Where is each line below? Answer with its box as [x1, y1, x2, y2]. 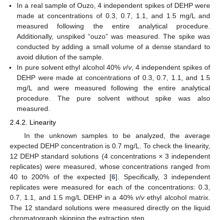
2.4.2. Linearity [10, 118, 56, 127]
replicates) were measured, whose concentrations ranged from [10, 163, 210, 171]
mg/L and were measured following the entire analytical [17, 84, 210, 92]
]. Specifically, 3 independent [115, 173, 211, 181]
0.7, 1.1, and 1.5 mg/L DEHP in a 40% [10, 193, 136, 202]
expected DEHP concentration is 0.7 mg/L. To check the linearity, [10, 142, 210, 150]
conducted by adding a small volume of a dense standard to [17, 43, 210, 51]
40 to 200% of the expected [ [10, 173, 112, 181]
